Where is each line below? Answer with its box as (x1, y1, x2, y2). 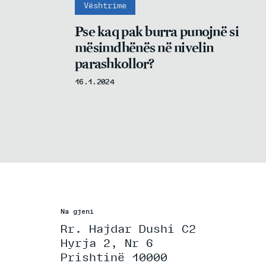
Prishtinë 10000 (61, 251, 167, 264)
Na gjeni (61, 207, 94, 215)
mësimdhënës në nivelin (75, 39, 214, 56)
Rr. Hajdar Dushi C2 (61, 222, 196, 235)
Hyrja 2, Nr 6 (61, 236, 153, 249)
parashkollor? (75, 55, 154, 72)
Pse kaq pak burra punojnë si (75, 23, 239, 40)
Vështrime (84, 1, 126, 10)
